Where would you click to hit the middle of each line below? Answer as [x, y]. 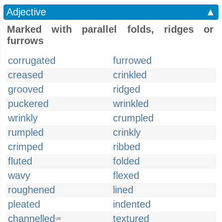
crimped [26, 147]
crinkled [130, 75]
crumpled [133, 118]
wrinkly [23, 118]
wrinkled [131, 104]
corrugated [32, 60]
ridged [127, 89]
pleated [24, 204]
